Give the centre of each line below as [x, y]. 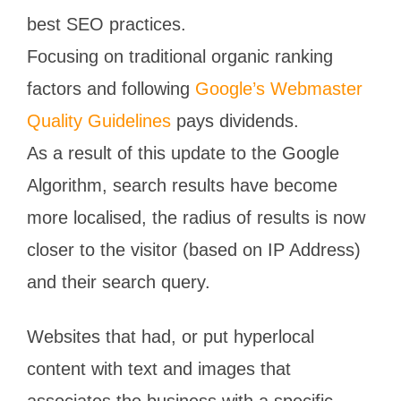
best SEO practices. [107, 24]
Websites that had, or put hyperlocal [171, 336]
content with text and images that [159, 368]
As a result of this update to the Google [183, 153]
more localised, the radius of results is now [196, 217]
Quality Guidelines [99, 120]
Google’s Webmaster [279, 88]
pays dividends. [235, 120]
